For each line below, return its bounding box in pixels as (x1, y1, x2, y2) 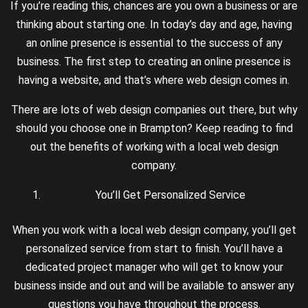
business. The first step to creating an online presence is (17, 54, 291, 68)
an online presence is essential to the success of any (25, 36, 283, 49)
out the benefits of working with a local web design (30, 140, 278, 153)
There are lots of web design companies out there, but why (10, 102, 298, 116)
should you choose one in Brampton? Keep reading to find (15, 121, 293, 135)
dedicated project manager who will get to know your (25, 260, 283, 274)
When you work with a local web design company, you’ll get (12, 223, 296, 236)
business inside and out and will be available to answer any (14, 278, 294, 292)
